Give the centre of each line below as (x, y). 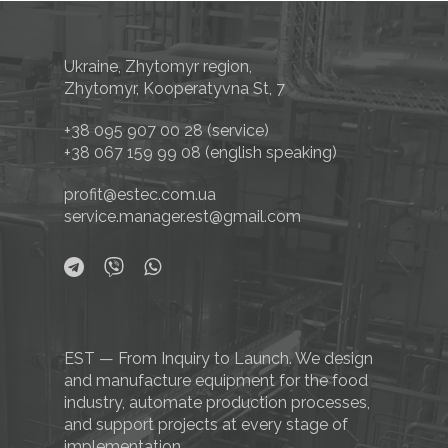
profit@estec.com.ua (140, 195)
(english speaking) (269, 153)
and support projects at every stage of (206, 425)
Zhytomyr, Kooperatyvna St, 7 (174, 89)
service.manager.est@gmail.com (182, 217)
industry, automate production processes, (217, 403)
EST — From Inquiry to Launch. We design (218, 359)
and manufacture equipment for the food (216, 381)
